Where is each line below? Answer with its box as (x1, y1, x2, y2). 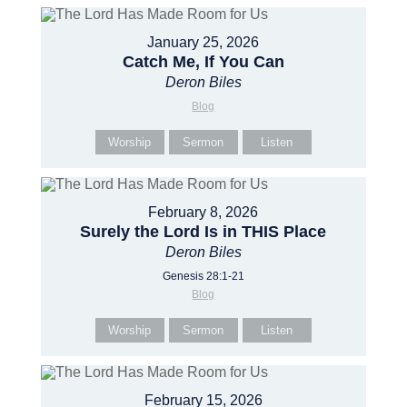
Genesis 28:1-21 (162, 270, 244, 283)
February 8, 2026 (148, 204, 259, 220)
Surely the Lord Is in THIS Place (80, 223, 327, 241)
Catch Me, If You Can (122, 53, 284, 71)
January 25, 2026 (147, 35, 260, 50)
